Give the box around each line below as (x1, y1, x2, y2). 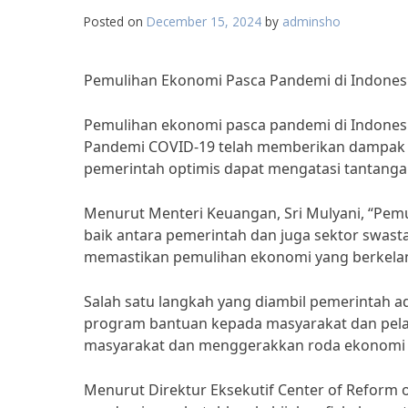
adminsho (282, 13, 341, 30)
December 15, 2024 (147, 13, 261, 30)
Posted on (84, 13, 147, 30)
